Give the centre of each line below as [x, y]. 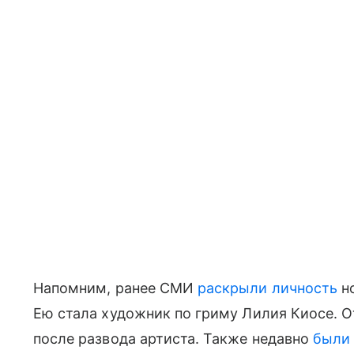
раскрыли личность [268, 288]
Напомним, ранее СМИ [116, 288]
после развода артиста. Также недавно [173, 338]
